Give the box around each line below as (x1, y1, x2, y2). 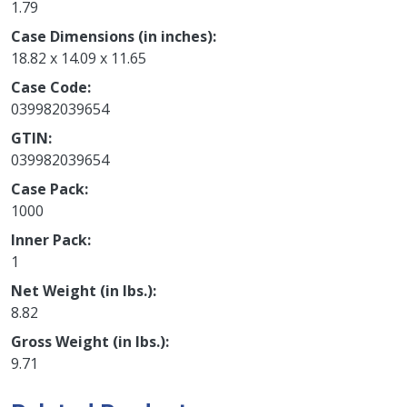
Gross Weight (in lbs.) (11, 331, 165, 352)
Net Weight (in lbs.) (11, 280, 153, 301)
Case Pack (11, 178, 84, 199)
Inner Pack (11, 229, 87, 250)
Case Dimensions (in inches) (11, 25, 213, 46)
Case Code (11, 76, 87, 97)
